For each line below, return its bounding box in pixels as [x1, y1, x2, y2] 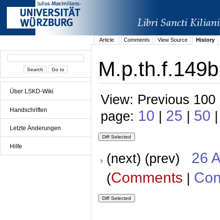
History [195, 37, 215, 43]
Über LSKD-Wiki [10, 88, 54, 95]
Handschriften [10, 106, 47, 113]
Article [99, 37, 114, 43]
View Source [157, 37, 188, 43]
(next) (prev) [106, 151, 192, 166]
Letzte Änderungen [10, 124, 61, 132]
